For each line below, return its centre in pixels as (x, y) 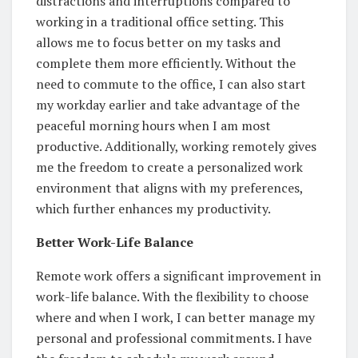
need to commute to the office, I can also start (171, 84)
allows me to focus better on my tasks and (158, 43)
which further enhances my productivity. (153, 209)
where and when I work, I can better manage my (175, 318)
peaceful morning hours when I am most (153, 126)
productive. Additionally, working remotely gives (176, 147)
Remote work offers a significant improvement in (179, 276)
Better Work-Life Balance (115, 243)
